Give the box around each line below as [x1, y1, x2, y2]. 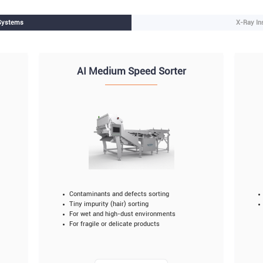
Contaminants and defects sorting [69, 190, 169, 198]
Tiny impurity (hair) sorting [69, 200, 149, 208]
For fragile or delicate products [69, 220, 160, 228]
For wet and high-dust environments [69, 210, 176, 218]
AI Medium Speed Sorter [76, 65, 186, 77]
